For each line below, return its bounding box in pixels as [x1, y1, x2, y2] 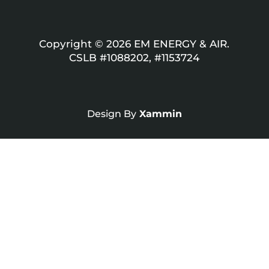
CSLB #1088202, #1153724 [69, 51, 200, 64]
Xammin [139, 107, 182, 119]
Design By [86, 107, 136, 119]
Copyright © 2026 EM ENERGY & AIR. [39, 37, 230, 50]
